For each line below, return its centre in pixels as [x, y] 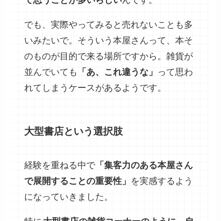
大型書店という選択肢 [74, 131]
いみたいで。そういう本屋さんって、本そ [109, 40]
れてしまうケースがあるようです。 [95, 88]
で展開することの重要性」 [78, 181]
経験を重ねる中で [60, 166]
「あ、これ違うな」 [118, 72]
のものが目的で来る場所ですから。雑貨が [109, 56]
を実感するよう [162, 181]
